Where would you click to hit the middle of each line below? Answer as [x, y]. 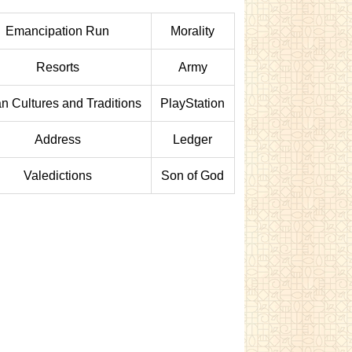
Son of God [193, 176]
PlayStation [193, 103]
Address [57, 139]
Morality [193, 31]
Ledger [193, 139]
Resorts [57, 67]
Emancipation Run [58, 31]
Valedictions [57, 176]
